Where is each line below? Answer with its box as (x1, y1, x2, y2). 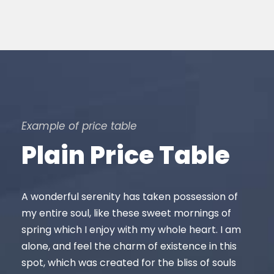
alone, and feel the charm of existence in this (21, 239, 237, 254)
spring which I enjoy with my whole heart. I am (21, 223, 241, 237)
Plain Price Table (21, 138, 230, 173)
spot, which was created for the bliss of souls (21, 256, 236, 270)
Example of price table (21, 119, 137, 134)
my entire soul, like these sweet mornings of (21, 206, 231, 221)
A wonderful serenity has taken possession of (21, 190, 238, 204)
